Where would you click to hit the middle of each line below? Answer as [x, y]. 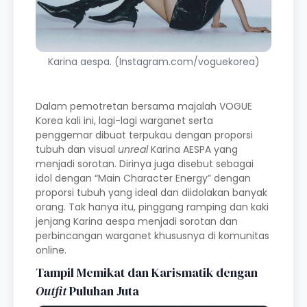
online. [51, 250]
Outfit [51, 291]
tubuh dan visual [77, 149]
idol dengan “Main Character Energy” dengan [143, 178]
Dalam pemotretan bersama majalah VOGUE [144, 106]
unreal [133, 149]
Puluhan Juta [103, 291]
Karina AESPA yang [193, 149]
